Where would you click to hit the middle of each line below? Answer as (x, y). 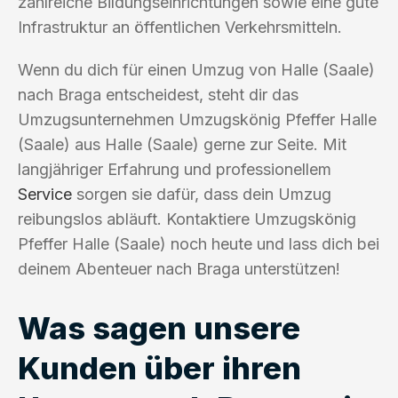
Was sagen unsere (159, 327)
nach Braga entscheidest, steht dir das (158, 94)
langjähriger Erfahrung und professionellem (175, 169)
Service (45, 194)
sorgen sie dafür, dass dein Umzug (202, 194)
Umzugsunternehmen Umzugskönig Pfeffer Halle (197, 119)
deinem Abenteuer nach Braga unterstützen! (179, 268)
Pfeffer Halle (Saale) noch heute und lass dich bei (199, 243)
